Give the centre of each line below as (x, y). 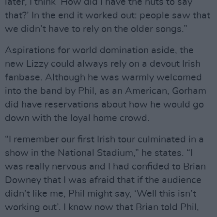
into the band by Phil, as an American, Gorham (106, 91)
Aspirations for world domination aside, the (99, 50)
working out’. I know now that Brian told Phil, (102, 207)
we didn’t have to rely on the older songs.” (96, 29)
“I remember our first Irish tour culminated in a (104, 139)
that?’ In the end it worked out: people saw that (108, 15)
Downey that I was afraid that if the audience (103, 180)
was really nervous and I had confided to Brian (105, 167)
